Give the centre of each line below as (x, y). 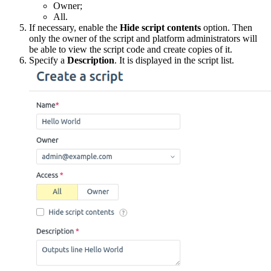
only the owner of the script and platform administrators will (143, 38)
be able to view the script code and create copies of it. (131, 49)
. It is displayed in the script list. (174, 60)
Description (91, 60)
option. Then (227, 27)
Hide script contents (160, 27)
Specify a (48, 60)
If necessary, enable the (74, 27)
